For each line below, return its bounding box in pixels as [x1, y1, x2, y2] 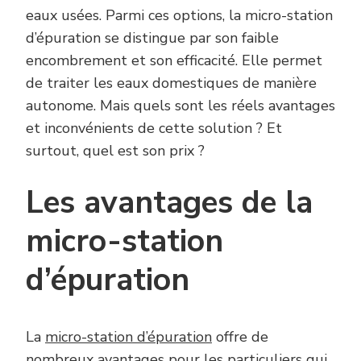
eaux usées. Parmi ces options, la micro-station [26, 5, 333, 25]
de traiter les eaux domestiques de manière [26, 73, 317, 93]
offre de [212, 327, 268, 347]
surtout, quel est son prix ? [26, 140, 205, 160]
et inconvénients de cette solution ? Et [26, 118, 282, 138]
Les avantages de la [26, 180, 313, 224]
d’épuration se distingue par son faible [26, 27, 279, 48]
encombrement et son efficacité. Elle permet [26, 50, 322, 70]
